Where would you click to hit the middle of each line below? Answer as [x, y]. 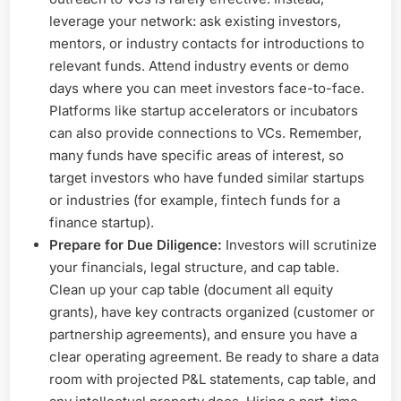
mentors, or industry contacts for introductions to [207, 43]
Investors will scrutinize [299, 244]
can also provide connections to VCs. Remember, [205, 132]
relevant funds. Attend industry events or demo [199, 65]
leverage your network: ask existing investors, [195, 21]
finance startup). [102, 222]
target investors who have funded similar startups [207, 177]
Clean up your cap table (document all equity [191, 289]
